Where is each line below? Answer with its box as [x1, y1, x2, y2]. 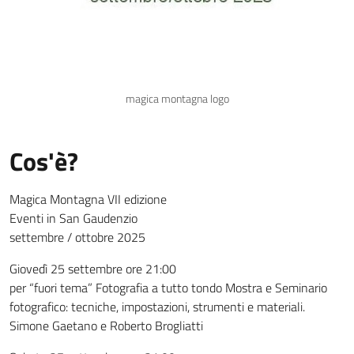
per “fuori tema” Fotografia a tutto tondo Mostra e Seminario [9, 277, 327, 297]
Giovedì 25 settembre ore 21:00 [9, 258, 176, 278]
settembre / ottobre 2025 [9, 227, 145, 247]
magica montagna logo [125, 89, 229, 107]
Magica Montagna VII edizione [9, 189, 167, 209]
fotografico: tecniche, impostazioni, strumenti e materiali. [9, 296, 305, 316]
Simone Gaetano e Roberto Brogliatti [9, 315, 203, 335]
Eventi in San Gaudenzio [9, 208, 137, 228]
